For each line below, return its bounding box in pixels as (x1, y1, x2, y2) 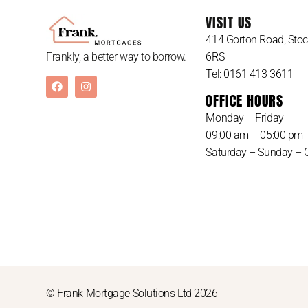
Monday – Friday (206, 111, 284, 124)
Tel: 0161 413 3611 (206, 67, 294, 80)
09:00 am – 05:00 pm (206, 128, 303, 142)
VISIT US (206, 11, 252, 33)
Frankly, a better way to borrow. (46, 50, 186, 64)
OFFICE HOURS (206, 89, 284, 111)
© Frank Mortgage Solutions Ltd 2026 (46, 286, 218, 300)
